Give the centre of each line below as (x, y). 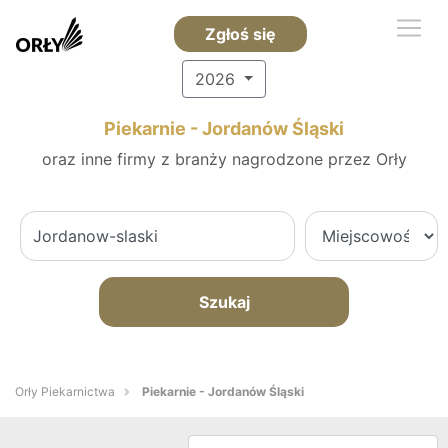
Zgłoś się (240, 34)
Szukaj (224, 302)
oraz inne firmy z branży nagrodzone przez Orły (224, 159)
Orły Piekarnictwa (65, 391)
